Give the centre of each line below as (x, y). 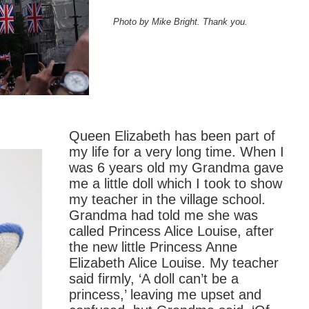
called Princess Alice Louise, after (171, 231)
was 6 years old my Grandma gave (176, 168)
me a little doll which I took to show (175, 184)
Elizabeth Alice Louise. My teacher (173, 263)
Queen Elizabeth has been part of (172, 136)
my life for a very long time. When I (176, 152)
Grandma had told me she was (163, 216)
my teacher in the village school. (167, 200)
